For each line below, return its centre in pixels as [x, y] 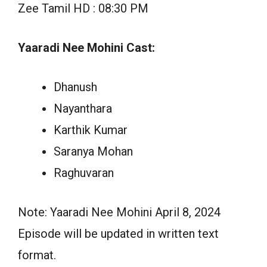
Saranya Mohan [93, 151]
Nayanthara [83, 108]
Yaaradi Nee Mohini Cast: [86, 47]
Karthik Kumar [91, 130]
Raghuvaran [84, 173]
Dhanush [75, 87]
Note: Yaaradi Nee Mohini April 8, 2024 [119, 212]
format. [37, 255]
